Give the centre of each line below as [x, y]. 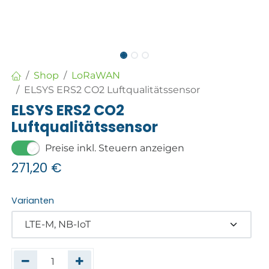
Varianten [33, 201]
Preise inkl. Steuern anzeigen [115, 148]
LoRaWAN [96, 76]
